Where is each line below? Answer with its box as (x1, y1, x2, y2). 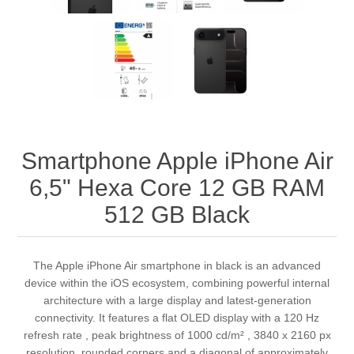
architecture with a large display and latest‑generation (43, 294, 311, 307)
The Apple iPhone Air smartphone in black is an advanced (33, 259, 321, 273)
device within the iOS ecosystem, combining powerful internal (24, 277, 330, 290)
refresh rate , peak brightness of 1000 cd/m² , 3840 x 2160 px (23, 329, 331, 342)
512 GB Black (104, 201, 250, 228)
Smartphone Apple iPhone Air (21, 148, 333, 175)
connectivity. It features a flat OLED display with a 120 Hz (35, 311, 319, 325)
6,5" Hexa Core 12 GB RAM (29, 175, 325, 201)
